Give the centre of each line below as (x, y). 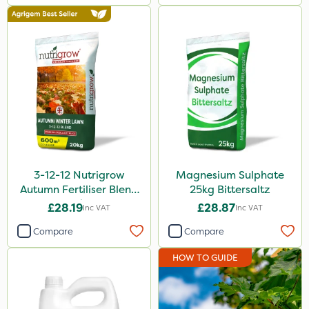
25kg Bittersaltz (230, 189)
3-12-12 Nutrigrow (79, 175)
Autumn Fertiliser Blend (79, 189)
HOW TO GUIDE (205, 258)
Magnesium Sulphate (230, 175)
